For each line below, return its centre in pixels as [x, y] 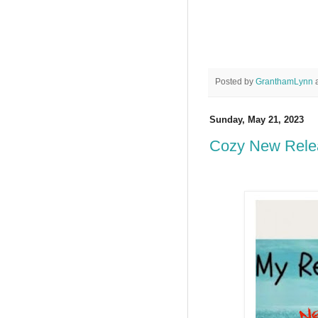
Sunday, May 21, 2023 [257, 120]
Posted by [235, 82]
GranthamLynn [284, 82]
